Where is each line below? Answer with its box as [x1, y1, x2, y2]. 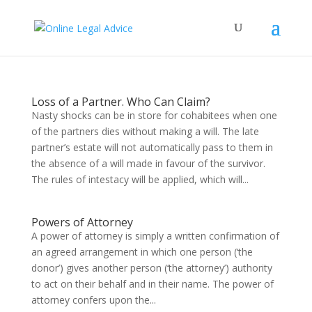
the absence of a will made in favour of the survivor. [31, 157, 265, 170]
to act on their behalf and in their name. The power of [31, 277, 274, 290]
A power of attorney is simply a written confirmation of [31, 229, 279, 242]
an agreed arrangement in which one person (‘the [31, 245, 253, 258]
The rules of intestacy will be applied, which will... [31, 173, 249, 186]
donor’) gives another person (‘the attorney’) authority [31, 261, 272, 274]
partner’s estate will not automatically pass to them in [31, 141, 273, 154]
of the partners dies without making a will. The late [31, 125, 259, 138]
